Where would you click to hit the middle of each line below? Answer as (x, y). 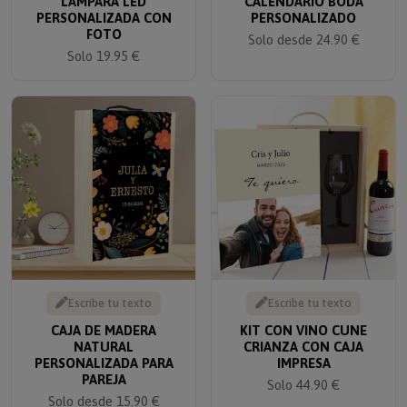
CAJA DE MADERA (104, 318)
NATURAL (104, 334)
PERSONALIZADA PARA (104, 351)
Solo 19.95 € (104, 44)
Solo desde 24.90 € (303, 27)
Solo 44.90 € (303, 372)
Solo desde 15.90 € (104, 389)
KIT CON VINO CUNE (303, 318)
